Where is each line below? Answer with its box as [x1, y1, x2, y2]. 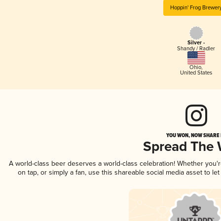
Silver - [187, 39, 205, 47]
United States [180, 69, 213, 76]
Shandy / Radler [177, 45, 216, 52]
